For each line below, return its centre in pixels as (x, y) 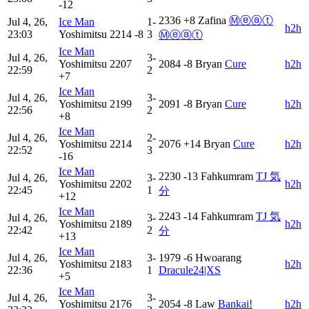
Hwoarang (218, 258)
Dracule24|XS (190, 270)
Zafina (212, 21)
